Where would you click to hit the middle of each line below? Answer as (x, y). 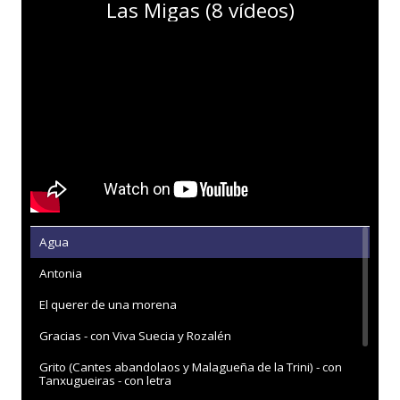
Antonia (61, 273)
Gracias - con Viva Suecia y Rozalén (135, 336)
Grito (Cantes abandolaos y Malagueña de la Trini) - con (191, 367)
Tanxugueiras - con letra (105, 380)
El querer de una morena (108, 304)
